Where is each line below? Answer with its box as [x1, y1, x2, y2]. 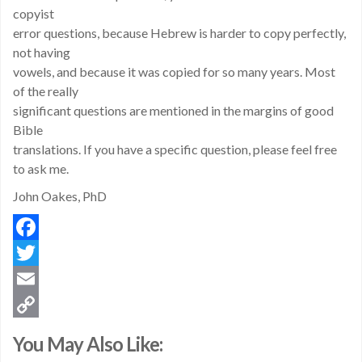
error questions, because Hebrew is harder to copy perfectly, [13, 25, 346, 40]
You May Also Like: [13, 332, 162, 356]
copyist [13, 6, 54, 21]
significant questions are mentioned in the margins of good [13, 103, 334, 118]
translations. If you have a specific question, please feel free [13, 141, 337, 157]
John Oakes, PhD [13, 188, 107, 204]
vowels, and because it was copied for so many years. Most [13, 64, 335, 79]
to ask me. [13, 161, 69, 176]
